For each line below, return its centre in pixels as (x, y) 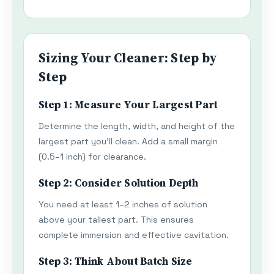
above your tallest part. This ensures (116, 220)
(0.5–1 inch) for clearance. (92, 157)
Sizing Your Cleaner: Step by (128, 58)
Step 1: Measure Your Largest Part (128, 105)
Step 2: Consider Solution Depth (118, 183)
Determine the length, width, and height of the (137, 126)
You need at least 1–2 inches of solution (123, 205)
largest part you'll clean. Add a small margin (128, 142)
